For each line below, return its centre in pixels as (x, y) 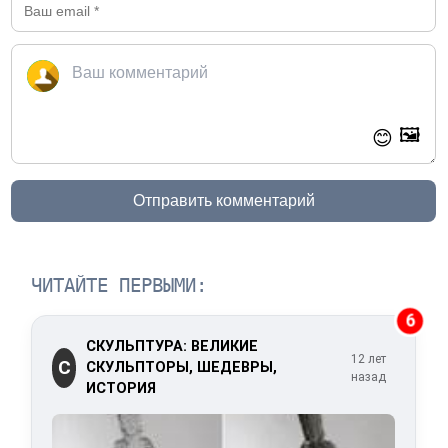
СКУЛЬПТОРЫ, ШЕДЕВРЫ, (182, 368)
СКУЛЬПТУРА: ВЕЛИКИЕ (172, 347)
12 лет (369, 358)
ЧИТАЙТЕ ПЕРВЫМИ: (119, 286)
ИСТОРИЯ (121, 389)
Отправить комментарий (223, 201)
